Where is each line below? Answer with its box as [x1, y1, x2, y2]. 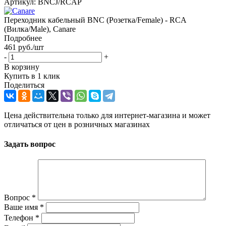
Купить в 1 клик [4, 71, 60, 80]
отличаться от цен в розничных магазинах [4, 120, 150, 129]
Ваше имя [4, 203, 40, 212]
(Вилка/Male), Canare [4, 24, 76, 33]
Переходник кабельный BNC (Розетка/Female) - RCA [4, 15, 186, 24]
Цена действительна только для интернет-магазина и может [4, 110, 210, 120]
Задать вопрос [4, 140, 55, 149]
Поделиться [4, 80, 44, 89]
